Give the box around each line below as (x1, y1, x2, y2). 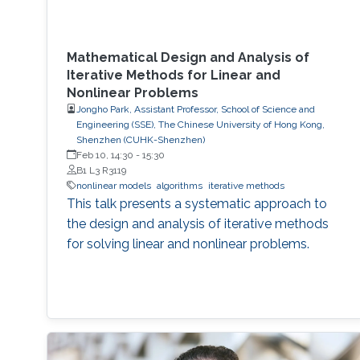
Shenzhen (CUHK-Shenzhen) (76, 133, 205, 145)
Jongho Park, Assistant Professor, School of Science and (76, 103, 315, 115)
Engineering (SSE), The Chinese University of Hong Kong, (76, 118, 325, 130)
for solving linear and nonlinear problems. (66, 235, 309, 252)
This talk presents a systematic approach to (66, 195, 327, 211)
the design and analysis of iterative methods (66, 215, 329, 231)
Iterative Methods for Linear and (66, 67, 280, 83)
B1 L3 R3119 (76, 164, 126, 176)
